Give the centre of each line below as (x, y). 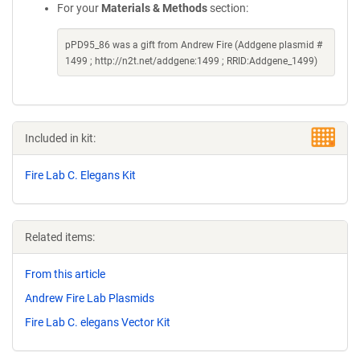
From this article (65, 274)
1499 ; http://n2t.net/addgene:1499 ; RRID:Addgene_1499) (191, 61)
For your (79, 8)
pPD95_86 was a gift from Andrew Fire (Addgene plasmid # (194, 45)
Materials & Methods (154, 8)
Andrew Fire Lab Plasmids (90, 298)
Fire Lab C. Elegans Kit (80, 175)
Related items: (60, 237)
